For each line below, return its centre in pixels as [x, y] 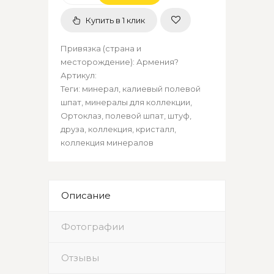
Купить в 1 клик [114, 20]
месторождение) [97, 61]
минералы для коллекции [138, 102]
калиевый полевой [161, 88]
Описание [86, 195]
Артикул [78, 75]
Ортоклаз [81, 115]
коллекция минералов [107, 142]
